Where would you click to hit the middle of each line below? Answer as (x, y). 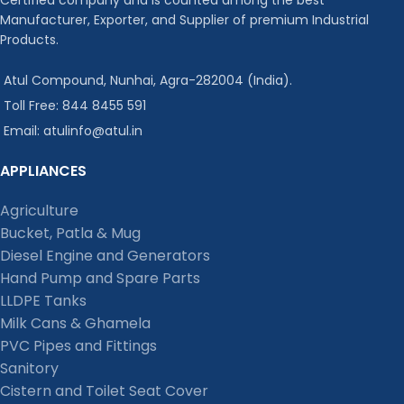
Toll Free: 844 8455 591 (75, 105)
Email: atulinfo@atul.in (73, 130)
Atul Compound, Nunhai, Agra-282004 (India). (148, 80)
